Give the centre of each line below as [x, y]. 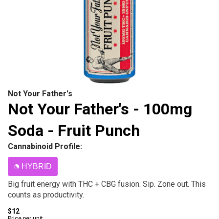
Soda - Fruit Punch [74, 131]
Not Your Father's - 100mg [100, 109]
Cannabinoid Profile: [45, 146]
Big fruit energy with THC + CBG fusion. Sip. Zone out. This [107, 184]
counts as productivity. [46, 195]
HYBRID [37, 166]
